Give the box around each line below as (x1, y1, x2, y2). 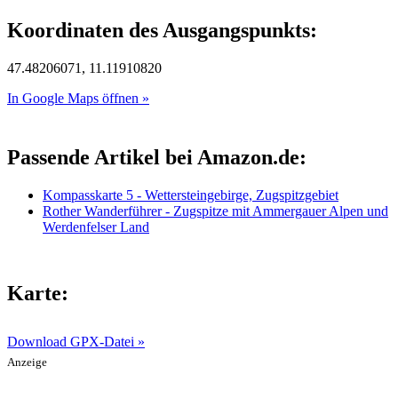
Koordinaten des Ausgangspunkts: (7, 19, 317, 43)
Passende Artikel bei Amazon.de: (7, 145, 306, 169)
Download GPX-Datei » (7, 333, 145, 349)
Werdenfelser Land (43, 219, 149, 235)
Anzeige (7, 355, 47, 369)
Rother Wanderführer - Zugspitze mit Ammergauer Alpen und (43, 203, 388, 219)
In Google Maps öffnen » (7, 90, 149, 106)
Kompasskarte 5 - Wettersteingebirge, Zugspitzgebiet (43, 187, 338, 203)
